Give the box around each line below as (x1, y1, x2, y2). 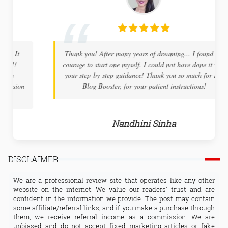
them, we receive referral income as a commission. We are (13, 212, 215, 222)
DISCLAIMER (8, 153, 59, 164)
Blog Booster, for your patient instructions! (53, 80, 177, 91)
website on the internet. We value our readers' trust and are (13, 185, 215, 194)
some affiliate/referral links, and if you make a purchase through (13, 203, 215, 213)
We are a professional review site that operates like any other (13, 176, 215, 185)
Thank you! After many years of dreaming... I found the (35, 48, 194, 59)
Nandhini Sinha (82, 117, 146, 129)
